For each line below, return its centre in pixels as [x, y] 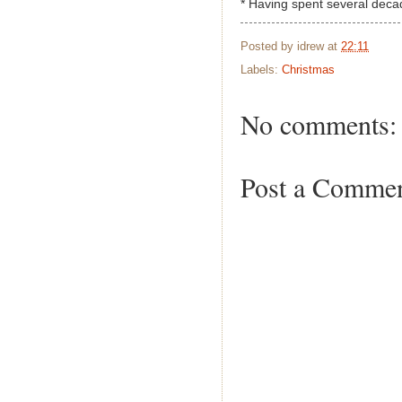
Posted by [269, 46]
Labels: [261, 70]
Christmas [308, 70]
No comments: [319, 124]
